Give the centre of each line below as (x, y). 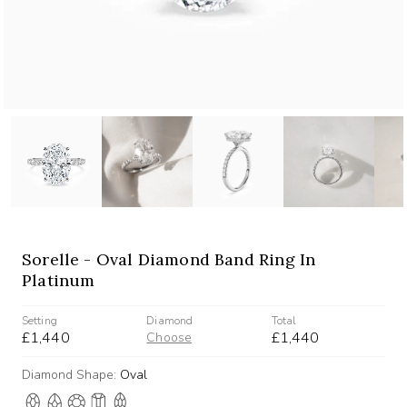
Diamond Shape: (71, 374)
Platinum (59, 280)
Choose (169, 337)
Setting (40, 320)
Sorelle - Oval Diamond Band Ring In (169, 259)
